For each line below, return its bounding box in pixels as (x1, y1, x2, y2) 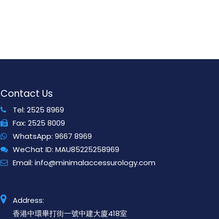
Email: (13, 157, 35, 168)
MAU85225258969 (55, 144, 119, 155)
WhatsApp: (13, 131, 55, 142)
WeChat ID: (13, 144, 55, 155)
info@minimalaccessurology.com (35, 157, 155, 168)
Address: (13, 195, 44, 206)
